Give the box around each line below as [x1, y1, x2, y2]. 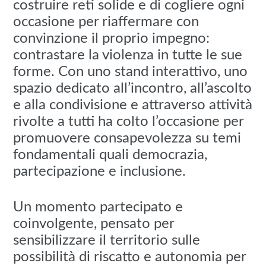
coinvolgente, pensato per [13, 217, 175, 232]
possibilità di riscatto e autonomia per [13, 250, 246, 265]
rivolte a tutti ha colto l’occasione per [13, 115, 244, 129]
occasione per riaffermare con [13, 15, 199, 30]
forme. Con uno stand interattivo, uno [13, 65, 248, 80]
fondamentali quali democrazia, [13, 148, 208, 163]
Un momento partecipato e [13, 200, 183, 215]
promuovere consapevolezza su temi [13, 131, 242, 146]
